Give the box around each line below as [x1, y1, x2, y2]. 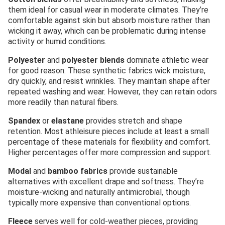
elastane [51, 116, 84, 126]
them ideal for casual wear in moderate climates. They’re [8, 5, 208, 15]
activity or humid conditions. [8, 37, 106, 47]
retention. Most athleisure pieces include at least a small [8, 127, 209, 137]
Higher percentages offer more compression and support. [8, 148, 211, 158]
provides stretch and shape [84, 116, 182, 126]
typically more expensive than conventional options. [8, 198, 191, 208]
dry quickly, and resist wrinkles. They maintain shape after [8, 76, 210, 86]
